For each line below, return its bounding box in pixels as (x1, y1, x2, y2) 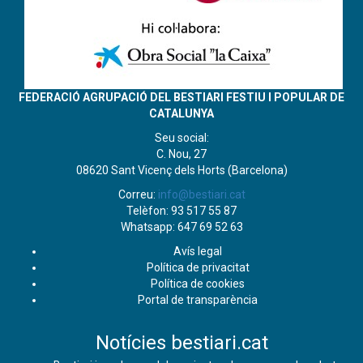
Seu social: (154, 131, 209, 144)
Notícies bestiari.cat (95, 331, 268, 354)
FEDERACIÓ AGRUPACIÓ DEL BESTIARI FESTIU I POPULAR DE (19, 91, 344, 104)
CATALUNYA (149, 107, 214, 120)
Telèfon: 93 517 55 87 (126, 204, 237, 217)
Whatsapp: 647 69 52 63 (120, 220, 243, 233)
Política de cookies (151, 277, 245, 290)
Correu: (117, 188, 158, 201)
